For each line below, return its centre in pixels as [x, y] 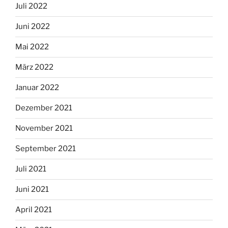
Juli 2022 [31, 6]
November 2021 [44, 129]
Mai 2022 [32, 47]
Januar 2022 [37, 88]
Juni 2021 [32, 190]
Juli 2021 [31, 169]
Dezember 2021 [44, 108]
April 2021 [34, 210]
